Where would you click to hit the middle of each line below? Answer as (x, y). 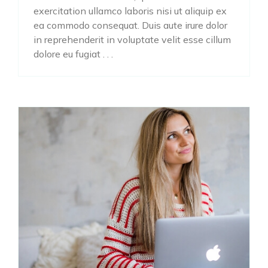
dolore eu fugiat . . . (73, 54)
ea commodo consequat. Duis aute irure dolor (130, 25)
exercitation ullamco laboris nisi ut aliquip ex (130, 11)
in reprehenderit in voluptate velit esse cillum (132, 39)
